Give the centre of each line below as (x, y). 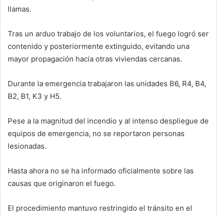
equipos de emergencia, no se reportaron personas (96, 133)
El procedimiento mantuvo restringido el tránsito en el (100, 208)
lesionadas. (27, 146)
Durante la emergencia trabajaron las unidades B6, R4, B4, (107, 83)
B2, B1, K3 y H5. (35, 96)
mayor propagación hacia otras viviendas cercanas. (95, 59)
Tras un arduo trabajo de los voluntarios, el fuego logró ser (108, 33)
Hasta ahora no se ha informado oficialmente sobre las (101, 170)
